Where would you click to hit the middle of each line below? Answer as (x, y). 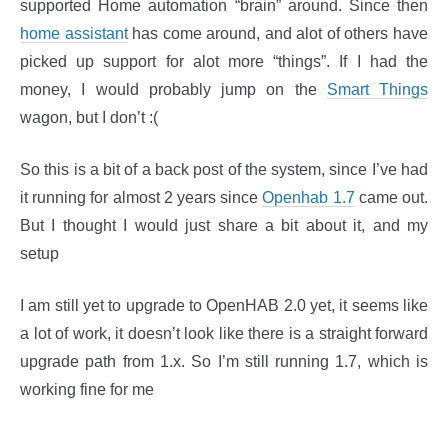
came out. (391, 197)
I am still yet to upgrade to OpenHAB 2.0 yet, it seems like (224, 305)
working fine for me (87, 389)
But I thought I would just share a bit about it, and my (224, 225)
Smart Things (377, 89)
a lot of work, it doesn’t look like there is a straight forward (224, 333)
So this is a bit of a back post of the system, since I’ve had (224, 169)
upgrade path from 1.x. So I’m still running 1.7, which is (224, 361)
